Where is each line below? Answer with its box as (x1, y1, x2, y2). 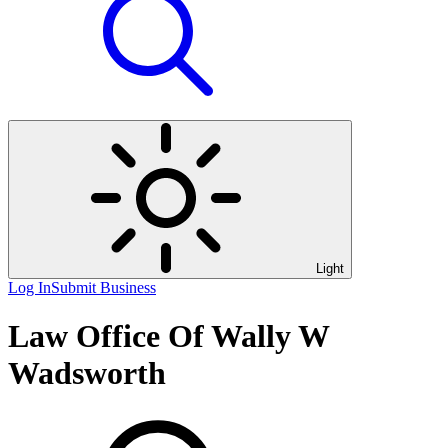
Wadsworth (8, 355, 166, 392)
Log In (8, 279, 51, 296)
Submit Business (51, 279, 156, 296)
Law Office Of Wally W (8, 318, 329, 355)
